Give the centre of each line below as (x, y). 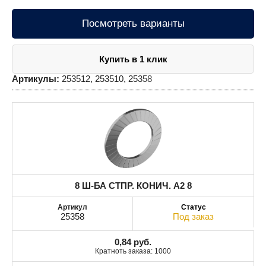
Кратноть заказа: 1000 (133, 251)
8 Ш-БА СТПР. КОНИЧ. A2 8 (133, 185)
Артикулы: (36, 78)
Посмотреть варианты (133, 23)
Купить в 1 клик (133, 59)
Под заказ (193, 216)
